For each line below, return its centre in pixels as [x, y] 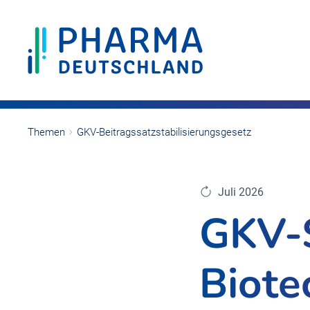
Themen [46, 132]
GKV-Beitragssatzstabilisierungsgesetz [164, 132]
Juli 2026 [240, 192]
